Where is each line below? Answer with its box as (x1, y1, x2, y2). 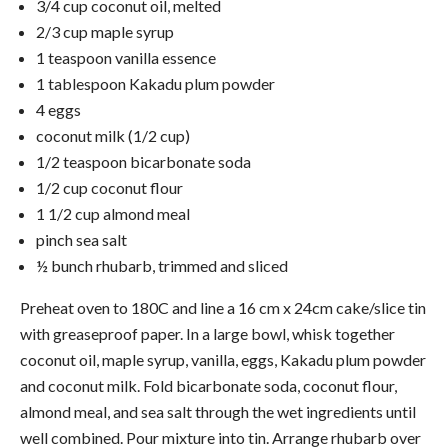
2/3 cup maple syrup (36, 21, 174, 41)
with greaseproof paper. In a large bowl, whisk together (20, 323, 395, 343)
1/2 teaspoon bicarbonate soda (36, 151, 251, 171)
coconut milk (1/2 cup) (36, 125, 190, 145)
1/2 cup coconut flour (36, 177, 183, 197)
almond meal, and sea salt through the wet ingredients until (20, 401, 416, 421)
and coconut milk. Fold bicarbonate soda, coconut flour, (20, 375, 397, 395)
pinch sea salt (36, 229, 127, 249)
